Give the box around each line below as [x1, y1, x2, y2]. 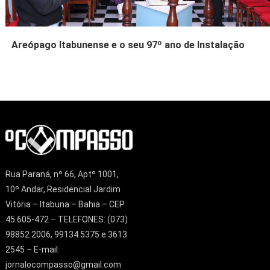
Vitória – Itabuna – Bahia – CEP [5, 199, 125, 210]
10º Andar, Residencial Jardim [5, 184, 121, 195]
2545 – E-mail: [5, 245, 60, 255]
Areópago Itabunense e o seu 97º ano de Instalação [11, 39, 245, 51]
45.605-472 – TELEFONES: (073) [5, 215, 128, 225]
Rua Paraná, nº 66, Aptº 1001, [5, 169, 119, 180]
